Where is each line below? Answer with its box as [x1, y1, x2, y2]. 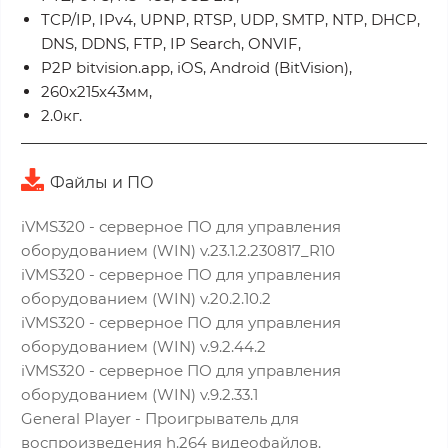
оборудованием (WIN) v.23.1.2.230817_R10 [21, 241, 335, 260]
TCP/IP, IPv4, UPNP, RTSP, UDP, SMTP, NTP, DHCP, [41, 10, 420, 29]
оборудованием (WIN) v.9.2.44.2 [21, 337, 266, 356]
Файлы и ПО [50, 173, 154, 192]
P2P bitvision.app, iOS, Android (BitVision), [41, 58, 352, 77]
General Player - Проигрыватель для [21, 409, 299, 428]
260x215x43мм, [41, 82, 152, 101]
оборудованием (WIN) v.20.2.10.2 [21, 289, 271, 308]
